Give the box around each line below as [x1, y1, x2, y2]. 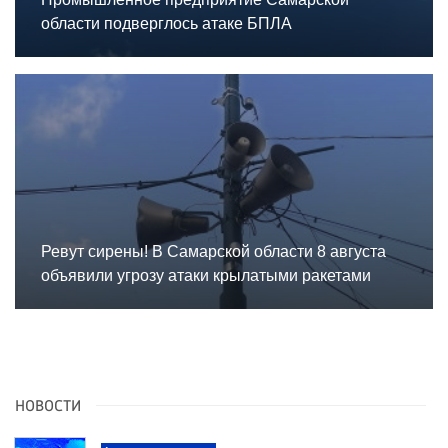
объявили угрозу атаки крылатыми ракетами [41, 267, 371, 285]
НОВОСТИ [15, 398, 81, 415]
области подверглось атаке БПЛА [41, 14, 292, 32]
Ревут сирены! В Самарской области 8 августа [41, 243, 386, 261]
